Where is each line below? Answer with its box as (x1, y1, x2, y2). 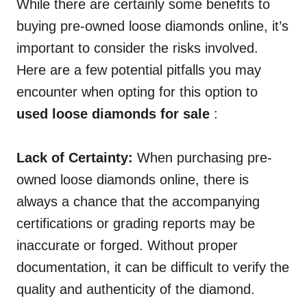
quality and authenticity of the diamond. (16, 282, 255, 297)
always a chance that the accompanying (16, 194, 260, 210)
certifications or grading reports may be (16, 216, 255, 232)
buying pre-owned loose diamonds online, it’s (16, 19, 288, 34)
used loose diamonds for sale (16, 106, 210, 122)
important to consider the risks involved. (16, 40, 258, 56)
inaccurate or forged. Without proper (16, 238, 238, 254)
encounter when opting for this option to (16, 84, 258, 100)
